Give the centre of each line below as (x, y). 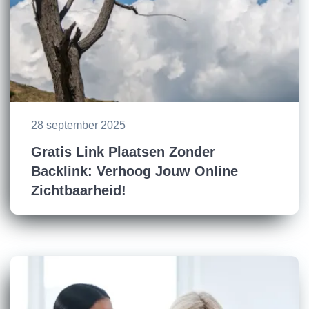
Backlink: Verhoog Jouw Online (134, 171)
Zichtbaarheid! (79, 190)
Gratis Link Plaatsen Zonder (123, 151)
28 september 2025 (78, 125)
